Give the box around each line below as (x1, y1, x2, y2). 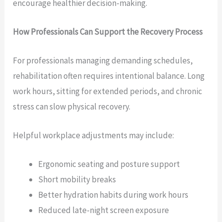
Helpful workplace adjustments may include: (13, 130, 174, 141)
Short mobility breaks (38, 174, 116, 185)
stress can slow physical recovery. (13, 101, 131, 112)
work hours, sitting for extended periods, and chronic (13, 86, 203, 97)
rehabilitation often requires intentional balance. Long (13, 70, 205, 82)
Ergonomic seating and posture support (38, 159, 180, 170)
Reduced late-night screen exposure (38, 205, 169, 216)
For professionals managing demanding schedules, (13, 55, 193, 66)
